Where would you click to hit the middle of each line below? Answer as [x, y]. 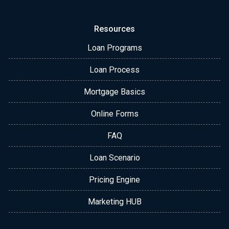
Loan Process [114, 70]
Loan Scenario [114, 157]
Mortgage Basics [114, 91]
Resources [114, 29]
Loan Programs [114, 48]
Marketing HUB [114, 201]
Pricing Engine [114, 179]
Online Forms [114, 113]
